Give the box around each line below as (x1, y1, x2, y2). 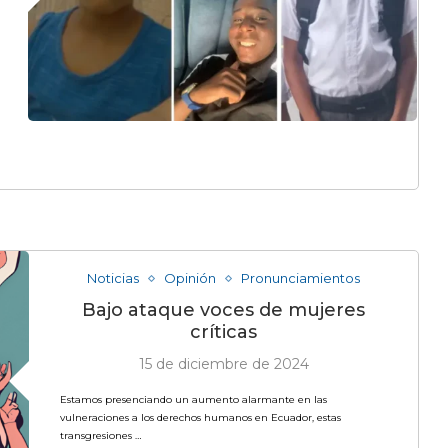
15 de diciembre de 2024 (138, 355, 309, 373)
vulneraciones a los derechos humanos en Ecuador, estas (59, 411, 341, 424)
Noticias (87, 270, 140, 286)
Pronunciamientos (241, 270, 361, 286)
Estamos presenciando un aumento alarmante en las (59, 393, 327, 406)
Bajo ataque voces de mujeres (82, 299, 366, 321)
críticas (190, 321, 258, 343)
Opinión (164, 270, 217, 286)
